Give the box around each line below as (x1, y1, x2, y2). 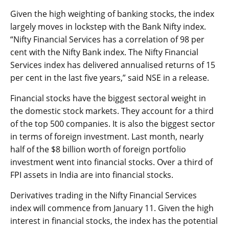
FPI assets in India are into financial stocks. (10, 169, 173, 181)
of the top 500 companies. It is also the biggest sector (10, 118, 215, 130)
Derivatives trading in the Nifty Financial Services (10, 190, 197, 201)
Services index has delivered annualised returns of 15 (10, 59, 215, 71)
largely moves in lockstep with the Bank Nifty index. (10, 21, 206, 33)
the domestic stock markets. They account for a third (10, 105, 214, 117)
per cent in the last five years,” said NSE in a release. (10, 72, 209, 84)
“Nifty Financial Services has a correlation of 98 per (10, 34, 204, 45)
